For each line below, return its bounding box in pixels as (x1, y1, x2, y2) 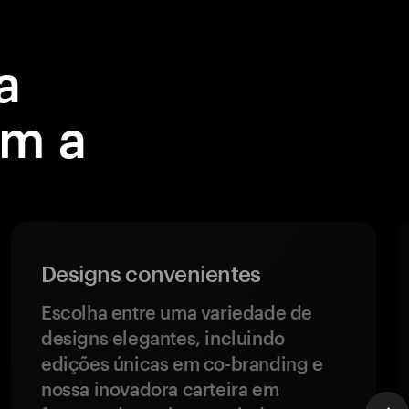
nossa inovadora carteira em (41, 378, 279, 400)
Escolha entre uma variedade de (41, 301, 313, 323)
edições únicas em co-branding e (41, 352, 323, 374)
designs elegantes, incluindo (41, 327, 285, 349)
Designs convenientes (41, 260, 261, 287)
